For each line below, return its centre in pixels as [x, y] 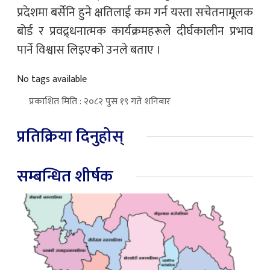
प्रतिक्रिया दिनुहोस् [70, 136]
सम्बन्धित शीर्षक [65, 176]
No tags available [52, 79]
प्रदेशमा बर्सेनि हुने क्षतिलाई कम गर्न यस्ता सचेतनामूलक [135, 12]
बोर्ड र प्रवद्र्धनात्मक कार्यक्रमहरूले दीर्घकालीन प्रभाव [135, 31]
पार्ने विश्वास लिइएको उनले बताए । [89, 50]
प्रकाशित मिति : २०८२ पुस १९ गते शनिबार [100, 101]
